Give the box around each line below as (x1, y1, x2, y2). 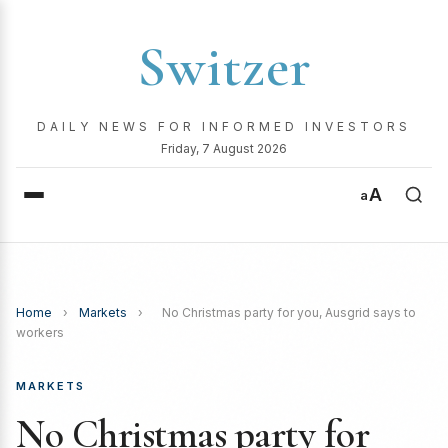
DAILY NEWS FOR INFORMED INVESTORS (37, 119, 411, 134)
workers (16, 325, 64, 340)
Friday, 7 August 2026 (161, 141, 287, 156)
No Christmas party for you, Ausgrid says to (162, 305, 416, 320)
